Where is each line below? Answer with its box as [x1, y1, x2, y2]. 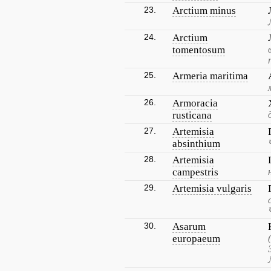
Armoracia [172, 97, 218, 109]
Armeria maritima [172, 70, 248, 82]
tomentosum [172, 44, 225, 56]
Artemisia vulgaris [172, 183, 252, 194]
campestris [172, 166, 218, 178]
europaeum [172, 233, 220, 244]
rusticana [172, 109, 212, 121]
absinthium [172, 138, 220, 149]
